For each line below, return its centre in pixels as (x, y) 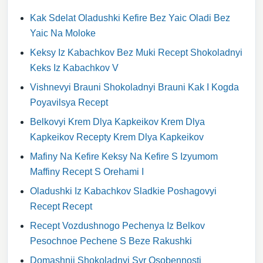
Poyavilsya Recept (69, 102)
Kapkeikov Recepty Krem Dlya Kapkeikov (117, 137)
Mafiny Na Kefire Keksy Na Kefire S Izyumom (124, 156)
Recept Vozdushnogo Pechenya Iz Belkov (117, 226)
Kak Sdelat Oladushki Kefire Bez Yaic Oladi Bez (130, 18)
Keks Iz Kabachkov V (74, 68)
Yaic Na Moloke (63, 33)
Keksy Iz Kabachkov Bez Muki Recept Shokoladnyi (136, 53)
